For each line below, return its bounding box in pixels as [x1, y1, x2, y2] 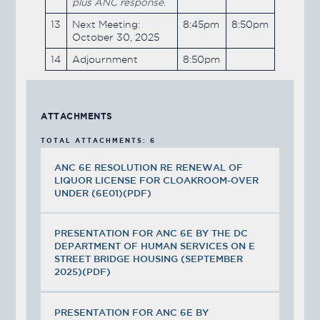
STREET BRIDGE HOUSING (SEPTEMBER [54, 254, 244, 264]
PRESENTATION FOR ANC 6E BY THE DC [54, 228, 249, 239]
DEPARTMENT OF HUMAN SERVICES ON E [54, 241, 256, 251]
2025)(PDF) [54, 266, 111, 277]
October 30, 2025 [71, 31, 159, 42]
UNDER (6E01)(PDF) [54, 187, 152, 198]
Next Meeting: [71, 19, 140, 29]
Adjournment [71, 54, 138, 64]
